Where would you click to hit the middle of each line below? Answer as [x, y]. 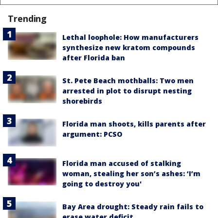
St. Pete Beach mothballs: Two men [128, 81]
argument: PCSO [92, 134]
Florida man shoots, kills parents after [134, 124]
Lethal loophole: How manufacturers [130, 37]
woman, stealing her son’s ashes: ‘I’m [131, 173]
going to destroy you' [102, 183]
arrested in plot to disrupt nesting [127, 91]
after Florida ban [94, 58]
